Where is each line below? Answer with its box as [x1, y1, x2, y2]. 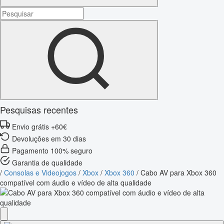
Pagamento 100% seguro [12, 145, 92, 155]
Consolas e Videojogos [4, 167, 76, 177]
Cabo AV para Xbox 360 [140, 167, 216, 177]
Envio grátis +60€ [12, 121, 67, 131]
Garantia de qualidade [12, 157, 82, 167]
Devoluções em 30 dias [12, 133, 86, 143]
